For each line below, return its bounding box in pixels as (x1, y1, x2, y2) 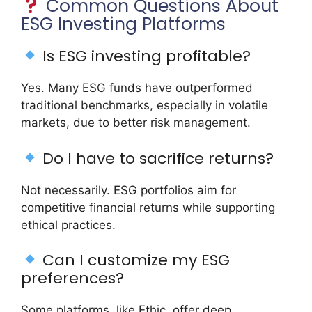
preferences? (21, 267, 124, 290)
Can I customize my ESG (38, 249, 231, 272)
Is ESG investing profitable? (38, 45, 251, 68)
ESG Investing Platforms (21, 12, 226, 37)
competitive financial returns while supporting (21, 200, 275, 214)
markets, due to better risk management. (21, 116, 251, 130)
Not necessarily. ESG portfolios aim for (21, 182, 236, 197)
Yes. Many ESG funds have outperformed (21, 81, 253, 95)
